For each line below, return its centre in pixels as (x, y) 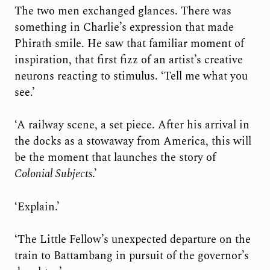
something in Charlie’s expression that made (124, 27)
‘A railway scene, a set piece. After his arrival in (132, 125)
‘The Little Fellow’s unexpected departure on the (132, 239)
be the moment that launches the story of (115, 158)
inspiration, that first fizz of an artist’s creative (128, 60)
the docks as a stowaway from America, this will (133, 142)
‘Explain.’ (37, 207)
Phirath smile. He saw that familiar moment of (129, 43)
